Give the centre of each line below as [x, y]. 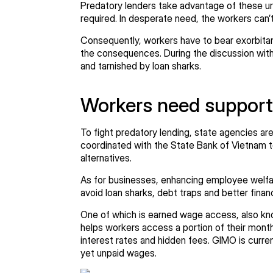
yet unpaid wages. [121, 253]
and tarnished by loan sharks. [143, 66]
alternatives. [108, 158]
